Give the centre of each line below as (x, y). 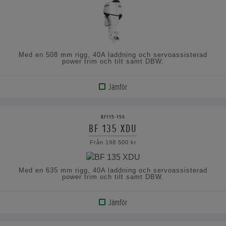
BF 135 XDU (113, 129)
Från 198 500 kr (113, 142)
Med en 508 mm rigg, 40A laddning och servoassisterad (113, 55)
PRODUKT (32, 111)
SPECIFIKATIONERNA (44, 151)
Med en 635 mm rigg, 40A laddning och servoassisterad (113, 170)
